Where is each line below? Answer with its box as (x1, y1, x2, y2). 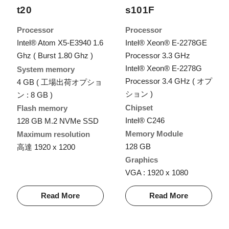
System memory (16, 64, 75, 74)
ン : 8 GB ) (16, 90, 53, 99)
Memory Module (125, 129, 183, 138)
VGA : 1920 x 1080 (125, 168, 188, 177)
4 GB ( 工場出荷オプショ (16, 77, 102, 86)
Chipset (125, 103, 153, 112)
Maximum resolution (16, 129, 90, 139)
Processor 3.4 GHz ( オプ (125, 77, 212, 86)
